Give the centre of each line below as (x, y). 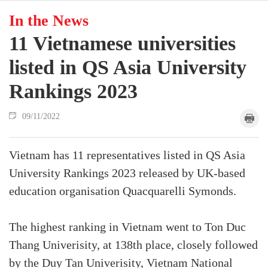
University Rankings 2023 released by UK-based (127, 173)
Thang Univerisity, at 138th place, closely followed (133, 245)
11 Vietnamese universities (122, 43)
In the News (49, 20)
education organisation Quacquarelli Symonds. (123, 191)
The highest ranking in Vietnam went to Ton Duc (127, 227)
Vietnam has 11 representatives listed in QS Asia (127, 156)
